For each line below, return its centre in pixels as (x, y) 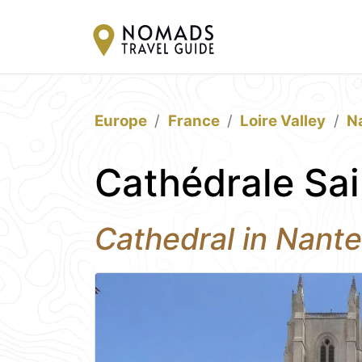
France (194, 121)
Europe (121, 121)
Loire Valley (283, 121)
